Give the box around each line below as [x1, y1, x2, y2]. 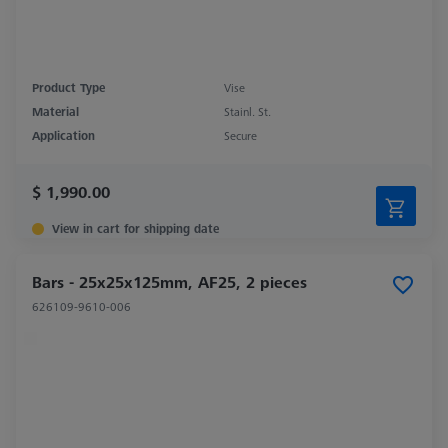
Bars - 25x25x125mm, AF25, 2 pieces [32, 271, 307, 294]
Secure [224, 127, 257, 145]
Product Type [32, 79, 105, 97]
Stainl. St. [224, 103, 271, 121]
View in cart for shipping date [52, 220, 219, 238]
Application [32, 127, 95, 145]
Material [32, 103, 79, 121]
